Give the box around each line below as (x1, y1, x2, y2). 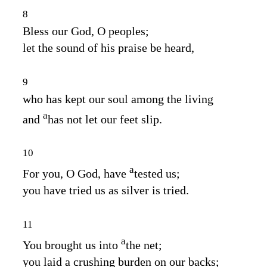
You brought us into (23, 238, 121, 252)
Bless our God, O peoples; (23, 24, 149, 38)
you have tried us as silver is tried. (23, 183, 189, 197)
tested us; (134, 166, 180, 180)
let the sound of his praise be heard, (23, 41, 194, 54)
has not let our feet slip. (48, 112, 162, 126)
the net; (126, 238, 162, 252)
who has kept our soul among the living (23, 92, 213, 105)
